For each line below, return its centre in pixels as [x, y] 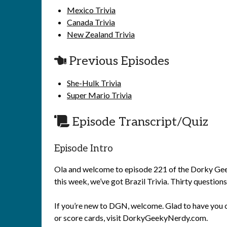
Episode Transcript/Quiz [139, 122]
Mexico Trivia [91, 10]
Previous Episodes [118, 61]
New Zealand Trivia [101, 34]
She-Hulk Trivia [94, 83]
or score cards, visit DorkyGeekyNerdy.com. [131, 218]
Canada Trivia [91, 22]
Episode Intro [84, 149]
